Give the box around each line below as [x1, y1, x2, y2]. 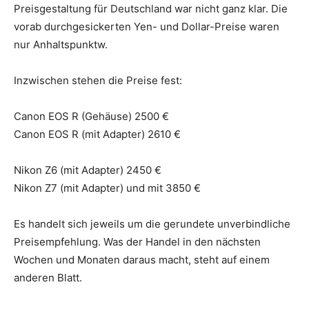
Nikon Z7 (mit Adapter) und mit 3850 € [14, 181, 201, 195]
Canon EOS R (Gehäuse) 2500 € [14, 109, 169, 123]
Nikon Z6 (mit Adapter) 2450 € [14, 163, 161, 177]
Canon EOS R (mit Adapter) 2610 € [14, 127, 186, 141]
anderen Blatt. [14, 270, 82, 284]
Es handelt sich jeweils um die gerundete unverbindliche [14, 217, 290, 230]
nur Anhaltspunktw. [14, 37, 108, 51]
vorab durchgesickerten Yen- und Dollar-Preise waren [14, 19, 279, 33]
